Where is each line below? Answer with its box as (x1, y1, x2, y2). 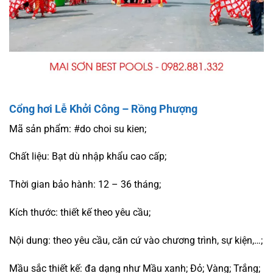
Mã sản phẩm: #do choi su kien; (9, 122, 146, 135)
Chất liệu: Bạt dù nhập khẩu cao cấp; (9, 151, 166, 163)
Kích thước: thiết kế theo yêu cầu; (9, 206, 151, 218)
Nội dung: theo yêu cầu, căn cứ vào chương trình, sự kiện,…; (9, 234, 263, 246)
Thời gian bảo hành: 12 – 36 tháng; (9, 179, 161, 191)
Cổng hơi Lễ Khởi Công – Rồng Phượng (9, 102, 197, 115)
